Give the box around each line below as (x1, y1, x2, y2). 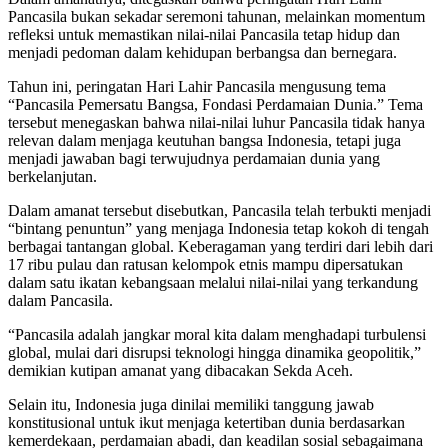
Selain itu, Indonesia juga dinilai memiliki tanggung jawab (8, 396, 374, 414)
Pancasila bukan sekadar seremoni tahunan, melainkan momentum (8, 8, 425, 26)
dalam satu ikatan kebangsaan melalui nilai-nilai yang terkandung (8, 274, 418, 292)
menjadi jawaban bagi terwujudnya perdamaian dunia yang (8, 150, 380, 168)
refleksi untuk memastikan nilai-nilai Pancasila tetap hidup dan (8, 26, 400, 44)
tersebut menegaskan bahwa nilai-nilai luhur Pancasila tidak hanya (8, 114, 425, 132)
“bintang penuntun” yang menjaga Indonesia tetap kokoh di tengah (8, 220, 429, 238)
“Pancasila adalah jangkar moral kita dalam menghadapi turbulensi (8, 326, 426, 344)
